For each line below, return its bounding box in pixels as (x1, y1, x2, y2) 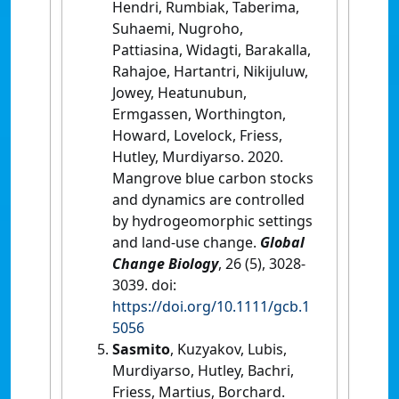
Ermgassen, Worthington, (112, 103, 286, 124)
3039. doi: (112, 274, 176, 295)
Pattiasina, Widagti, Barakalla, (112, 39, 311, 60)
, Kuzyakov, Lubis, (170, 338, 287, 359)
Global (260, 232, 305, 252)
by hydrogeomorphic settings (112, 210, 313, 231)
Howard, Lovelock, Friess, (112, 125, 282, 145)
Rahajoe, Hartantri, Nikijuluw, (112, 61, 308, 81)
